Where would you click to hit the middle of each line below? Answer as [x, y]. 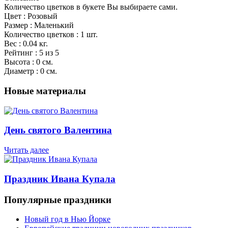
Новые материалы [45, 91]
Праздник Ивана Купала [60, 179]
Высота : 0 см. [28, 62]
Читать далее [26, 150]
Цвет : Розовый [31, 16]
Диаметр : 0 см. [31, 71]
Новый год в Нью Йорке [67, 219]
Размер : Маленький [39, 25]
